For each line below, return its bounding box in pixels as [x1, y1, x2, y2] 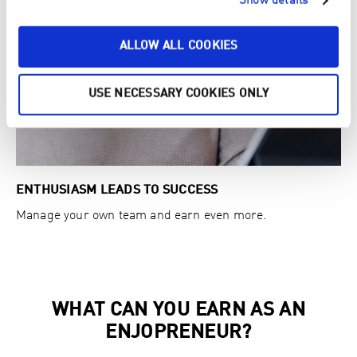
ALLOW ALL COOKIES [119, 40, 238, 53]
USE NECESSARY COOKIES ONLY [88, 88, 269, 100]
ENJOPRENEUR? [105, 324, 252, 343]
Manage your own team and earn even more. [16, 210, 267, 223]
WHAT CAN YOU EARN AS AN [51, 301, 306, 321]
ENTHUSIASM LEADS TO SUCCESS [16, 184, 218, 198]
